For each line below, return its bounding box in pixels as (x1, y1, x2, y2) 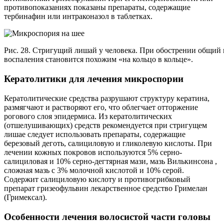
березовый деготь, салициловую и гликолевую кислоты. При (4, 138, 212, 147)
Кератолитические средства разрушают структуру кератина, (4, 93, 209, 102)
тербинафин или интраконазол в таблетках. (4, 12, 152, 21)
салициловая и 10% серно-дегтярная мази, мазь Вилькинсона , (4, 156, 217, 165)
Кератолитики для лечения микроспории (4, 73, 183, 84)
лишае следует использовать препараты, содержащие (4, 129, 185, 138)
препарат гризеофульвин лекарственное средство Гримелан (4, 183, 207, 192)
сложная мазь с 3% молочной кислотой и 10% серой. (4, 165, 184, 174)
